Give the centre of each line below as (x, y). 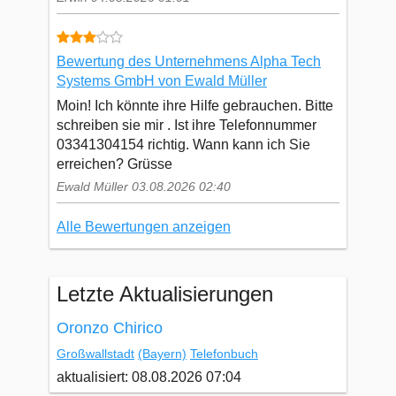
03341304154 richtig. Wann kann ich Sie (183, 144)
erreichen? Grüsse (114, 164)
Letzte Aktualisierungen (165, 294)
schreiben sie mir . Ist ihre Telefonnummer (187, 125)
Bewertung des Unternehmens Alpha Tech (189, 62)
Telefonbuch (224, 354)
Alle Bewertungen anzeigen (144, 226)
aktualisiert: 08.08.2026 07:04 (149, 377)
